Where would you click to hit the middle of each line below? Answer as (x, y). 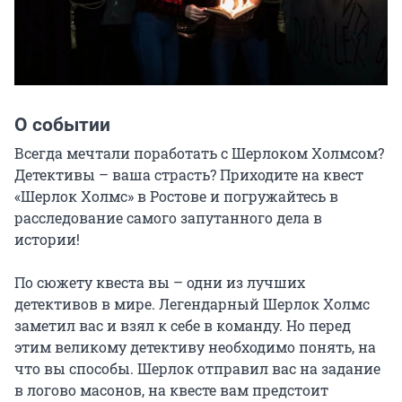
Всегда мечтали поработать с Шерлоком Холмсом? (199, 153)
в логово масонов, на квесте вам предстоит (171, 389)
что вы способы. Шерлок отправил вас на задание (197, 368)
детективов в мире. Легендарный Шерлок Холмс (192, 303)
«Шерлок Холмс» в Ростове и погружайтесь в (176, 196)
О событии (62, 124)
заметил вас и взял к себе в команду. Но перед (183, 325)
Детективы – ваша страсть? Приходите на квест (189, 174)
